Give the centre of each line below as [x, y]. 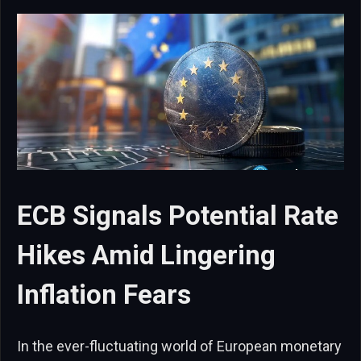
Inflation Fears [104, 295]
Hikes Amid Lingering [146, 255]
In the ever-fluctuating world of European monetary [179, 346]
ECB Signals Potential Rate [178, 216]
